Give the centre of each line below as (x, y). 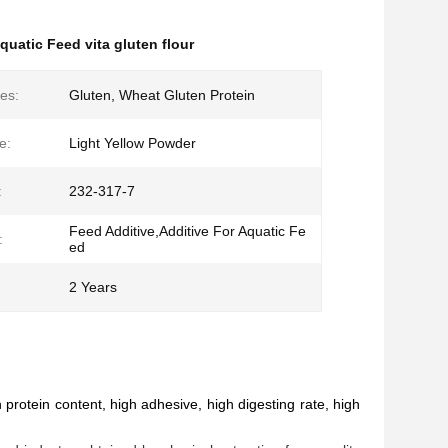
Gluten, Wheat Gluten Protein (162, 95)
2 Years (93, 287)
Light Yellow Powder (132, 143)
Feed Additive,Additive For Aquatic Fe (187, 231)
